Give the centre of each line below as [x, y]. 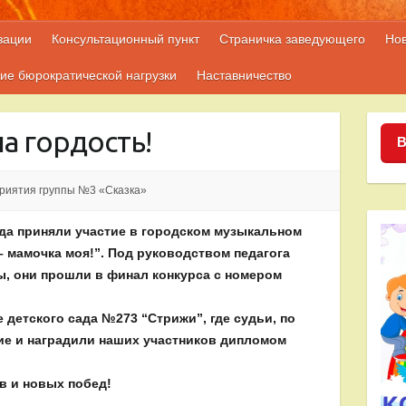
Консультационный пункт [126, 39]
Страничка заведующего [292, 39]
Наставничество [244, 76]
